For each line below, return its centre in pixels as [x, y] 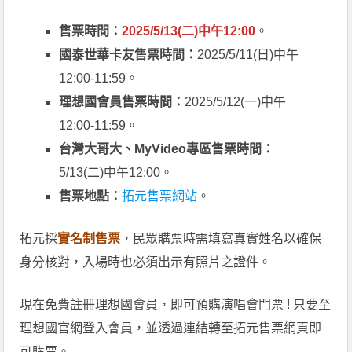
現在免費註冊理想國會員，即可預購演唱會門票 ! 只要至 [176, 305]
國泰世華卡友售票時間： [128, 55]
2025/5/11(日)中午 [248, 55]
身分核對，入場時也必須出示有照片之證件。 [146, 262]
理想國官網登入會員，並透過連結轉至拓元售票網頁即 [171, 328]
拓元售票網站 [160, 196]
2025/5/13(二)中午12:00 [189, 31]
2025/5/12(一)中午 [236, 102]
